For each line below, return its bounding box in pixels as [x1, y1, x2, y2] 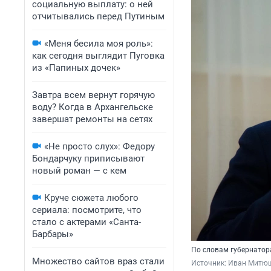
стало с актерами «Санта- [32, 217, 141, 227]
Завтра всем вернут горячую [32, 90, 155, 100]
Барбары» [32, 229, 73, 240]
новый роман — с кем [32, 165, 126, 176]
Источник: [191, 259, 228, 268]
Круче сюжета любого [44, 192, 139, 203]
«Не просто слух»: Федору [44, 141, 155, 152]
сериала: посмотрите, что [32, 204, 142, 215]
